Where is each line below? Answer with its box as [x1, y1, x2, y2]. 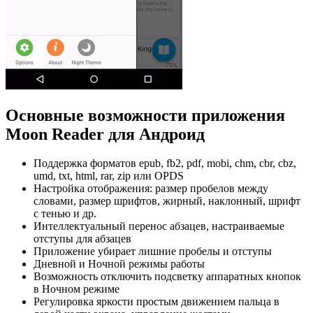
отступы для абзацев [34, 233, 131, 245]
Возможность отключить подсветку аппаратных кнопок [34, 270, 301, 283]
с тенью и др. [34, 208, 96, 220]
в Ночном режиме [34, 283, 119, 296]
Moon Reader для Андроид [6, 124, 205, 143]
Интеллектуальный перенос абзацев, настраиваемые [34, 220, 284, 233]
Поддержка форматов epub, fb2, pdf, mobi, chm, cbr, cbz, [34, 157, 296, 170]
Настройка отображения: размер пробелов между [34, 182, 268, 195]
